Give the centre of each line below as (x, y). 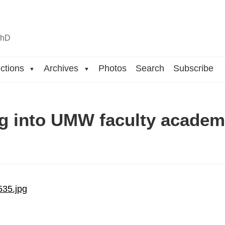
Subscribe (193, 68)
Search (150, 68)
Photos (112, 68)
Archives (63, 68)
